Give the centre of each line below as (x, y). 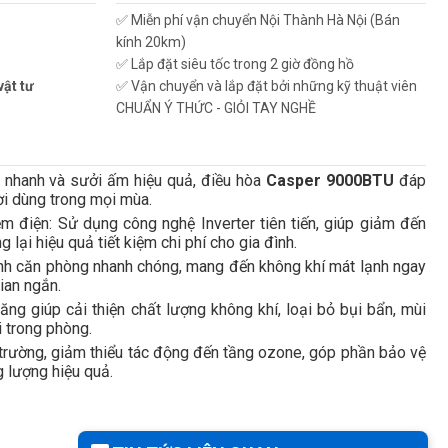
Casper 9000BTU (332, 180)
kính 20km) (151, 42)
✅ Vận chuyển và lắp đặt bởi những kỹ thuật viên (267, 86)
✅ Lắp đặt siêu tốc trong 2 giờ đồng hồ (235, 64)
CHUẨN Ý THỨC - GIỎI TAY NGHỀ (216, 108)
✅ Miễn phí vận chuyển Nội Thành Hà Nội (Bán (258, 20)
